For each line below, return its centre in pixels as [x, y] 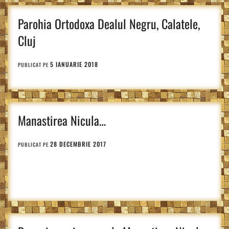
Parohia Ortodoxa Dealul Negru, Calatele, [109, 24]
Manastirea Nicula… [62, 120]
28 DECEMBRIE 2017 [78, 144]
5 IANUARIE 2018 [74, 64]
